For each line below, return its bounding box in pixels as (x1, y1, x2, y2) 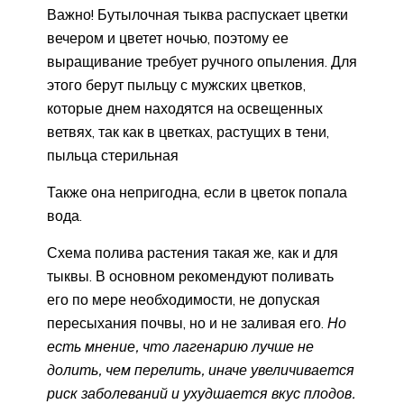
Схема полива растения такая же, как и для (47, 243, 338, 262)
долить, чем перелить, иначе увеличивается (47, 360, 354, 379)
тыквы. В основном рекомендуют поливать (47, 266, 334, 285)
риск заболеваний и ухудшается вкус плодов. (47, 383, 355, 402)
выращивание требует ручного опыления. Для (47, 51, 357, 70)
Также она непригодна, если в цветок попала (47, 182, 347, 201)
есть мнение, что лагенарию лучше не (47, 336, 314, 355)
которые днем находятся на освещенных (47, 98, 323, 117)
